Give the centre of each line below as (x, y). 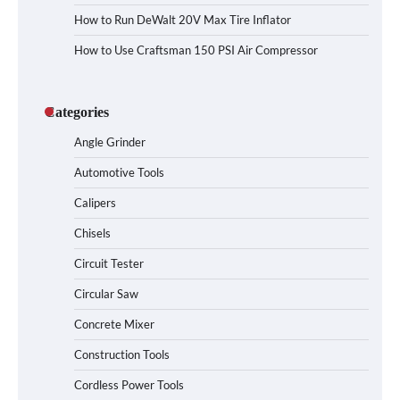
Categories (77, 112)
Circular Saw (106, 293)
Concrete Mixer (114, 324)
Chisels (92, 233)
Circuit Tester (109, 263)
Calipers (95, 202)
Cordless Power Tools (129, 384)
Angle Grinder (110, 142)
